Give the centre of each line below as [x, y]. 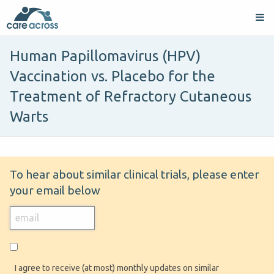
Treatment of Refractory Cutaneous [131, 97]
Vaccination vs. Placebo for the [113, 76]
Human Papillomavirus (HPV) [105, 56]
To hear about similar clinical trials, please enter [135, 175]
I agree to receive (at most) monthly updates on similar [117, 268]
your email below [55, 191]
